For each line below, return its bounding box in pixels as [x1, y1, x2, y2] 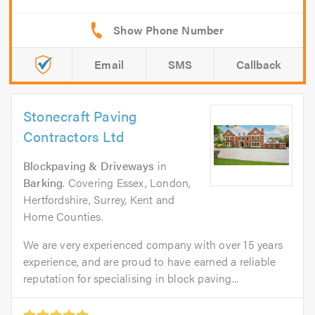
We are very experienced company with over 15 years [23, 236, 283, 252]
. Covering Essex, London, [63, 174, 191, 191]
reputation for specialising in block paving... [23, 269, 239, 286]
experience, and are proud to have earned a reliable [23, 252, 276, 269]
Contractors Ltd [23, 125, 124, 146]
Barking [23, 174, 63, 191]
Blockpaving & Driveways [23, 157, 155, 174]
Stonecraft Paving [23, 105, 137, 126]
